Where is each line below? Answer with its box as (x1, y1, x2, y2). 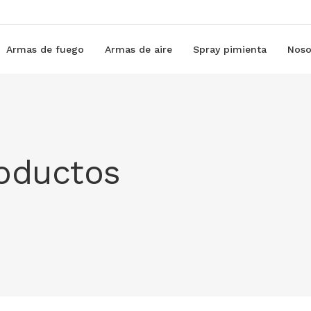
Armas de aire (104, 44, 172, 55)
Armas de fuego (6, 44, 84, 55)
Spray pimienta (192, 44, 267, 55)
